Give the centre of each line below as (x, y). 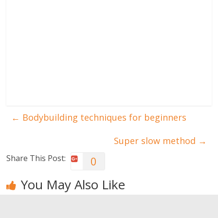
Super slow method (156, 141)
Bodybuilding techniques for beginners (103, 118)
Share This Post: (36, 158)
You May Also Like (73, 185)
